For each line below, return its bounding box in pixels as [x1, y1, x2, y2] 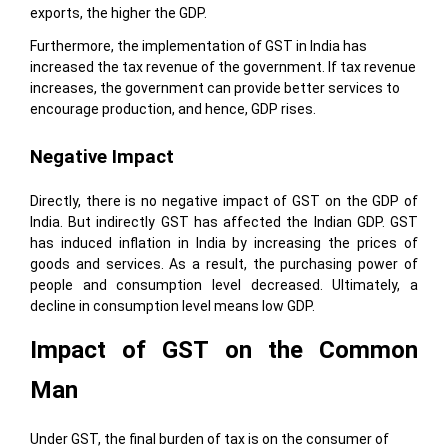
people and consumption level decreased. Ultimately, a [29, 277, 419, 294]
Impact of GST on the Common [29, 336, 419, 365]
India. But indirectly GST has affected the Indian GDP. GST [29, 214, 419, 231]
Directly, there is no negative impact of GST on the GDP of [29, 193, 419, 210]
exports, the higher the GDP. [29, 5, 207, 22]
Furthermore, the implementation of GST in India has [29, 38, 367, 55]
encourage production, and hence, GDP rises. [29, 101, 316, 118]
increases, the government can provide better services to [29, 80, 400, 97]
